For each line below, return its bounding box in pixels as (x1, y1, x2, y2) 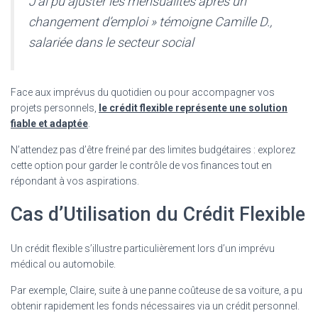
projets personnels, (11, 102, 99, 114)
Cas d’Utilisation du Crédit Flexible (11, 202, 305, 226)
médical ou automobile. (11, 258, 116, 270)
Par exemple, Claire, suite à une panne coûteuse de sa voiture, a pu (11, 284, 302, 296)
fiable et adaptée (11, 117, 88, 129)
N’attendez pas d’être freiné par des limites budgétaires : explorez (11, 143, 295, 155)
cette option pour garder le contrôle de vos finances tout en (11, 159, 272, 171)
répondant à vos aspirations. (11, 175, 139, 187)
